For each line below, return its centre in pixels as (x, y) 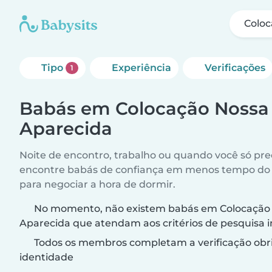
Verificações (235, 68)
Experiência (141, 68)
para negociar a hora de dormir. (97, 184)
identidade (46, 257)
